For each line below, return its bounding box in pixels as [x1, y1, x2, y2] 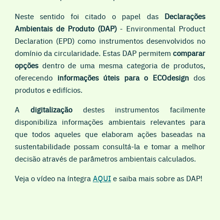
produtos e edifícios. [15, 84, 82, 95]
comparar [173, 47, 205, 58]
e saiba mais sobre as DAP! [111, 172, 202, 183]
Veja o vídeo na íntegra [15, 172, 93, 183]
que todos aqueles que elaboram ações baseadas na [15, 128, 205, 139]
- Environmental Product [116, 23, 205, 33]
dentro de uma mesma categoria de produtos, [38, 59, 205, 70]
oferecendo [15, 72, 57, 82]
